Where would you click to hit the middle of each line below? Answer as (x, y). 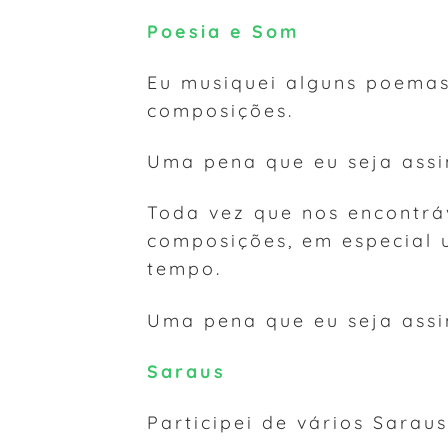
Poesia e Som (223, 30)
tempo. (184, 268)
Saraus (186, 370)
